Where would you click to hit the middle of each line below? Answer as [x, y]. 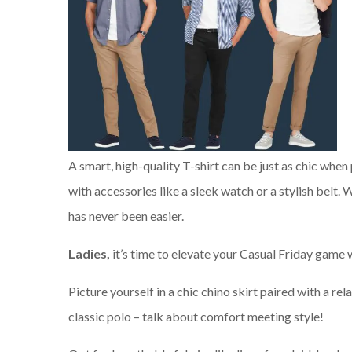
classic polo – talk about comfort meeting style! [196, 317]
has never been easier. [126, 216]
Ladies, [89, 254]
